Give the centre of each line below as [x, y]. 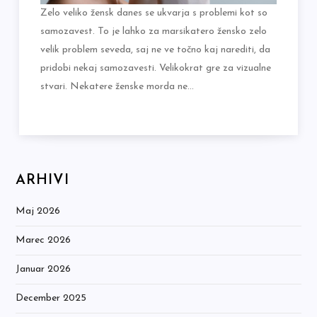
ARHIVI [43, 181]
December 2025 [51, 299]
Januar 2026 [44, 270]
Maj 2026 [38, 212]
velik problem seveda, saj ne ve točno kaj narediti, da [156, 50]
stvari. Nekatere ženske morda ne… [117, 87]
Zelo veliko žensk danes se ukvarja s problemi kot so [154, 13]
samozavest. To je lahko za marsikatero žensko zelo [154, 32]
